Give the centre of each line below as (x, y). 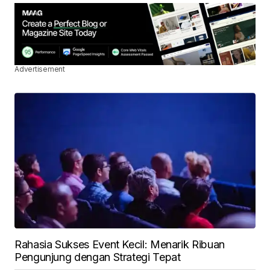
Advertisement (40, 69)
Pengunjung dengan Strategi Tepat (98, 257)
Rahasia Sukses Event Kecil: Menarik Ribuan (120, 245)
